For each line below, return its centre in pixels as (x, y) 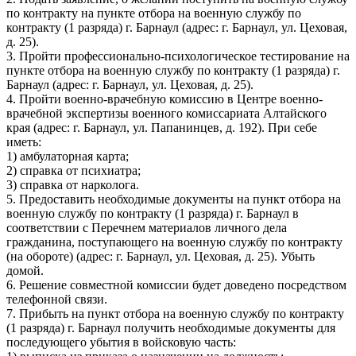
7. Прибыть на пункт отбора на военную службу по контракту (175, 313)
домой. (25, 270)
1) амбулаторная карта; (68, 156)
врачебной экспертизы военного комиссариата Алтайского (166, 113)
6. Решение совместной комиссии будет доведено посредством (176, 284)
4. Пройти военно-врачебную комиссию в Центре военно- (164, 99)
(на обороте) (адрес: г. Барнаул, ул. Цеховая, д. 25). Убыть (161, 256)
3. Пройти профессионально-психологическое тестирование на (178, 56)
